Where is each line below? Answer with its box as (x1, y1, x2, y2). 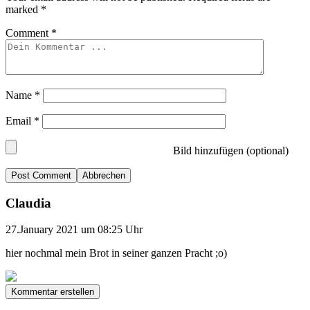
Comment (6, 26, 51, 39)
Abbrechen (82, 170, 125, 181)
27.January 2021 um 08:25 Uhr (6, 224, 143, 236)
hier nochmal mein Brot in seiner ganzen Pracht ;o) (6, 247, 227, 259)
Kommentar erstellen (11, 286, 94, 298)
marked (6, 3, 41, 15)
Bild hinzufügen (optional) (170, 144, 289, 156)
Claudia (6, 195, 51, 210)
